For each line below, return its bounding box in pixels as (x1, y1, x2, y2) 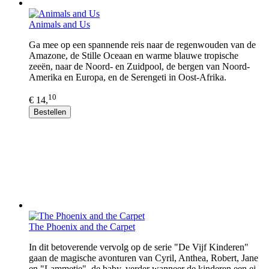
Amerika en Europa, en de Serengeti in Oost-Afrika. (29, 71, 226, 82)
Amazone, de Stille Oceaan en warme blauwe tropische (29, 50, 238, 61)
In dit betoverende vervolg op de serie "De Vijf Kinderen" (29, 241, 249, 252)
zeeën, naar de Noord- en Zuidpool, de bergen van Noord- (29, 61, 250, 71)
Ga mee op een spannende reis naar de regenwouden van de (29, 39, 256, 50)
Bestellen (34, 107, 66, 116)
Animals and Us (29, 19, 90, 29)
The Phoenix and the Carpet (29, 221, 135, 232)
